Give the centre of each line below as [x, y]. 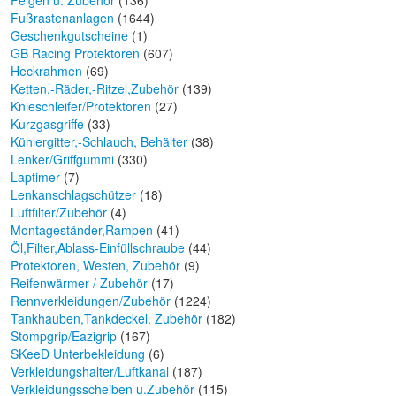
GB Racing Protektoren [75, 53]
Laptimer [35, 177]
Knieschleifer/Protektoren [81, 106]
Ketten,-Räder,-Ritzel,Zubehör [95, 88]
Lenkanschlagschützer [73, 194]
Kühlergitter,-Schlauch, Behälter [99, 141]
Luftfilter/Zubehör [59, 212]
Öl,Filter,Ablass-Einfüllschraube [98, 247]
